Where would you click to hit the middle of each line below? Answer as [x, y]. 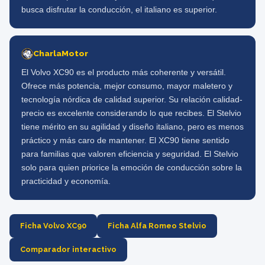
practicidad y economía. [66, 181]
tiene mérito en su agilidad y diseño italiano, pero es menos [132, 127]
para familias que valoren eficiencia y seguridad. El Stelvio [130, 154]
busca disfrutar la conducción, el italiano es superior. [119, 10]
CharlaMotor [61, 53]
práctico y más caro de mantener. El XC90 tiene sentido [125, 140]
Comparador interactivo [68, 249]
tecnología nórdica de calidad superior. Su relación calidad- [132, 100]
